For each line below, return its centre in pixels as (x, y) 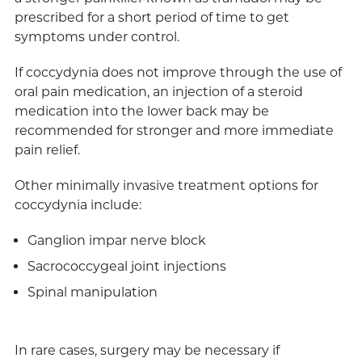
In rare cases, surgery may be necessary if (147, 351)
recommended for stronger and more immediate (174, 131)
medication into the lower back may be (141, 112)
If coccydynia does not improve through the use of (178, 73)
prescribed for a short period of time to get (152, 18)
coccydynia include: (78, 205)
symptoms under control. (97, 37)
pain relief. (47, 150)
